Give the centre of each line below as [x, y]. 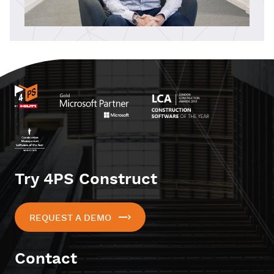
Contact [46, 259]
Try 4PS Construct [86, 180]
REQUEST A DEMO [70, 218]
